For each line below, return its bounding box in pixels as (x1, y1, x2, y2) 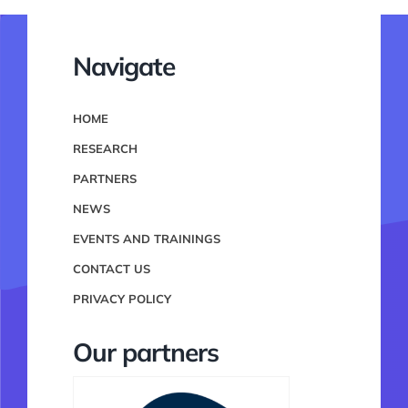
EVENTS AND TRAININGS (72, 231, 220, 247)
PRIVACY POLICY (72, 291, 171, 307)
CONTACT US (72, 261, 150, 277)
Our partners (72, 336, 219, 369)
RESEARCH (72, 141, 138, 157)
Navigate (72, 50, 175, 83)
